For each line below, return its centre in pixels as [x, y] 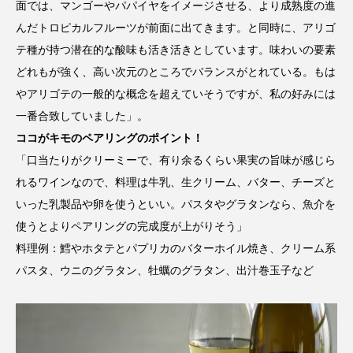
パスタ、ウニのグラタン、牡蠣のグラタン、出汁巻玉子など [165, 270]
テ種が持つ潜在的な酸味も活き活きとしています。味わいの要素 [176, 49]
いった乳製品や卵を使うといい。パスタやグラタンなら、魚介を [176, 204]
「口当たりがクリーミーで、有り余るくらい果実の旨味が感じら [176, 160]
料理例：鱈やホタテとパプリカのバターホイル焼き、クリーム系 [176, 248]
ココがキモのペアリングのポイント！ [110, 137]
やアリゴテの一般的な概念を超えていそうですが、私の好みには [176, 93]
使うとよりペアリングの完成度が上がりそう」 [132, 226]
